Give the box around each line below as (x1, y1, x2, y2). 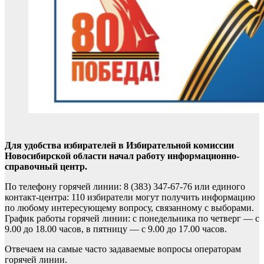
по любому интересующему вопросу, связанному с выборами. (5, 203, 254, 213)
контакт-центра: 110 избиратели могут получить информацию (5, 192, 255, 202)
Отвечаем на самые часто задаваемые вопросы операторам (5, 244, 241, 254)
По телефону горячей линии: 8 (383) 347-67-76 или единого (5, 181, 245, 192)
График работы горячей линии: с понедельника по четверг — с (5, 213, 259, 223)
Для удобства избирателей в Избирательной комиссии (5, 140, 234, 150)
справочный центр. (5, 161, 87, 171)
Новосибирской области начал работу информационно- (5, 151, 239, 161)
